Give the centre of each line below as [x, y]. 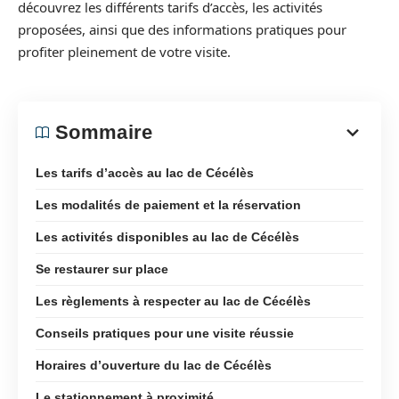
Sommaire [104, 132]
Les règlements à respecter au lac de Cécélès [173, 301]
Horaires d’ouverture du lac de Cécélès [154, 365]
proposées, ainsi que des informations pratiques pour [182, 29]
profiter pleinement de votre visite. [124, 52]
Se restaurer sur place [102, 269]
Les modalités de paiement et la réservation [168, 204]
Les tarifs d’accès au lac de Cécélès [145, 172]
